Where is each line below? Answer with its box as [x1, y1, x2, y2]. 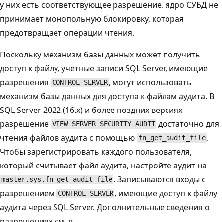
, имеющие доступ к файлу [114, 187, 218, 199]
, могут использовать [109, 76, 192, 88]
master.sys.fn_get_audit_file [1, 175, 112, 184]
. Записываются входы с [113, 173, 206, 185]
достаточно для [156, 118, 220, 129]
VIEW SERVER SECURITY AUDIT [52, 120, 155, 128]
